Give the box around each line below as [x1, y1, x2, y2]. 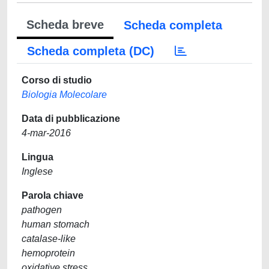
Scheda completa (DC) [27, 44, 154, 58]
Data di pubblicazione [22, 113, 120, 124]
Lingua [22, 152, 53, 162]
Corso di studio [22, 75, 92, 85]
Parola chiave [22, 190, 83, 201]
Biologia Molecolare [22, 89, 107, 100]
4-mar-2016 [22, 128, 71, 138]
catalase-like [22, 234, 76, 244]
